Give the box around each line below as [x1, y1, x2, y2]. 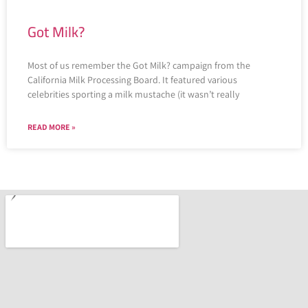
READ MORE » [27, 122, 76, 133]
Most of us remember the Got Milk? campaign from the [27, 59, 250, 72]
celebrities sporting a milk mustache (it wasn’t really [27, 88, 239, 101]
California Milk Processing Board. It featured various [27, 74, 237, 87]
